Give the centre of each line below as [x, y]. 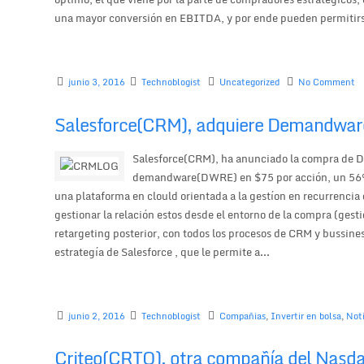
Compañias [243, 316]
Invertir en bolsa [306, 316]
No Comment [327, 82]
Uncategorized [250, 82]
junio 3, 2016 [97, 82]
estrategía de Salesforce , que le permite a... [162, 251]
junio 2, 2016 [97, 316]
